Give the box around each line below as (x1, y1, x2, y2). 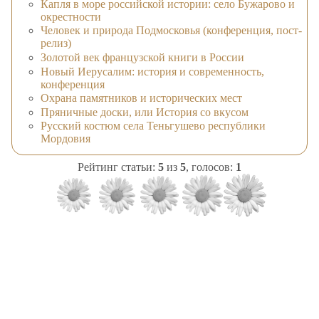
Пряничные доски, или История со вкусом (41, 105, 249, 118)
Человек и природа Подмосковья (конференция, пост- (41, 24, 302, 37)
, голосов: (186, 161, 236, 174)
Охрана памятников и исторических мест (41, 92, 242, 105)
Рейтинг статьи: (78, 161, 158, 174)
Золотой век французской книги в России (41, 51, 244, 64)
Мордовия (41, 132, 90, 145)
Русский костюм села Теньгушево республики (41, 120, 266, 132)
